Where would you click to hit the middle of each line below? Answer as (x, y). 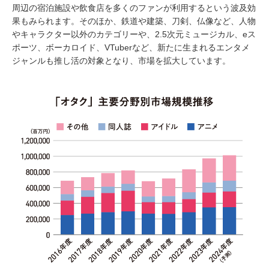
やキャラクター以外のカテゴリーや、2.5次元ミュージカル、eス (134, 35)
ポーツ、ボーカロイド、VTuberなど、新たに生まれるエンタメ (131, 48)
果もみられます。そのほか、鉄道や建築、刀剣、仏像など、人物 (134, 21)
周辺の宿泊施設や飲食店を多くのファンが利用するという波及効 (134, 8)
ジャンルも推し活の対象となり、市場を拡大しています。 (121, 61)
